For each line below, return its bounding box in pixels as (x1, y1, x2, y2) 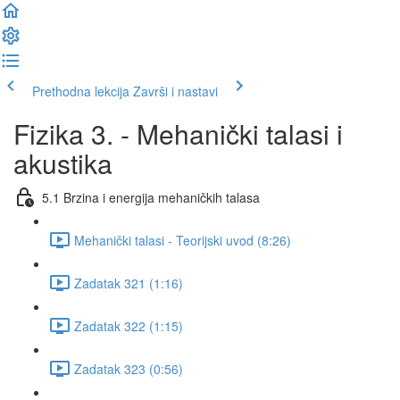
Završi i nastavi (133, 82, 218, 100)
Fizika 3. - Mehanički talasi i (13, 114, 343, 153)
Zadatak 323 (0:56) (74, 359, 183, 378)
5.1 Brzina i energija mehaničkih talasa (42, 187, 260, 206)
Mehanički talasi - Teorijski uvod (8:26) (74, 230, 291, 249)
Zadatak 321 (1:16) (74, 273, 183, 292)
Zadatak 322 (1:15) (74, 316, 183, 335)
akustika (13, 144, 112, 182)
